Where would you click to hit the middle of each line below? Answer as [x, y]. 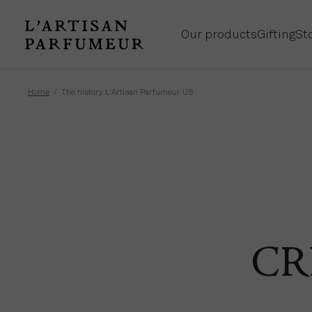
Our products [219, 34]
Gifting [276, 34]
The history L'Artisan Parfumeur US [127, 92]
